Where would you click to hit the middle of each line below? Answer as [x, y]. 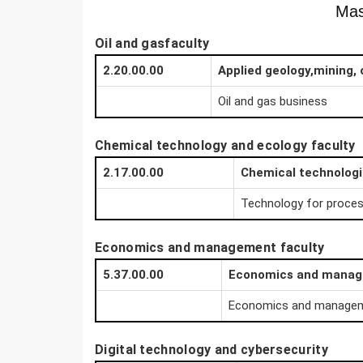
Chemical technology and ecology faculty [225, 145]
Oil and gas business [273, 101]
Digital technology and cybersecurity [211, 350]
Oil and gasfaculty [152, 43]
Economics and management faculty [210, 248]
